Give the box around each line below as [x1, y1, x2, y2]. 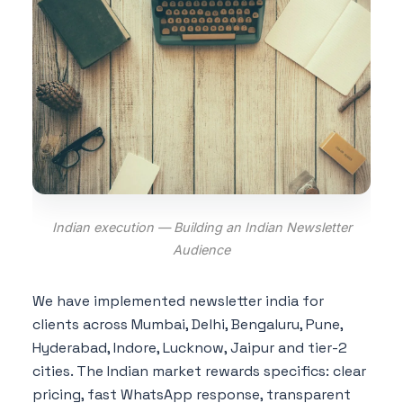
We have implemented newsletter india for [32, 291, 324, 310]
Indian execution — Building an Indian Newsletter [51, 219, 352, 235]
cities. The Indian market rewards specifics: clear [32, 361, 366, 381]
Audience [173, 241, 230, 257]
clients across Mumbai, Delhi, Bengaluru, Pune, [32, 314, 343, 334]
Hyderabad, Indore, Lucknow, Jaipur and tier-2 [32, 337, 347, 357]
